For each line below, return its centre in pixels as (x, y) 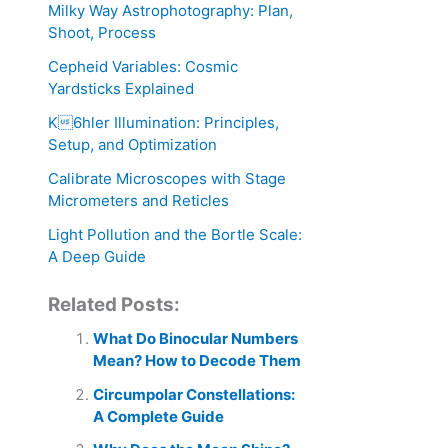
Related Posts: (114, 305)
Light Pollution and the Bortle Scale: (175, 234)
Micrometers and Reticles (138, 200)
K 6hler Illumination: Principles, (163, 122)
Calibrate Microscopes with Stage (167, 178)
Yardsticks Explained (121, 88)
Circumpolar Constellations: (194, 394)
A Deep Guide (97, 256)
